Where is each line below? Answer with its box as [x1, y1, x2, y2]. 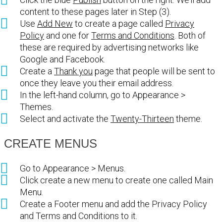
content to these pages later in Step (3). [20, 6, 171, 17]
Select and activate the [20, 113, 111, 124]
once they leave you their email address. [20, 77, 173, 88]
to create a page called [73, 18, 165, 29]
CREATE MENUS [4, 136, 97, 150]
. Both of [174, 30, 206, 41]
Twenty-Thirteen [111, 113, 174, 124]
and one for [44, 30, 91, 41]
